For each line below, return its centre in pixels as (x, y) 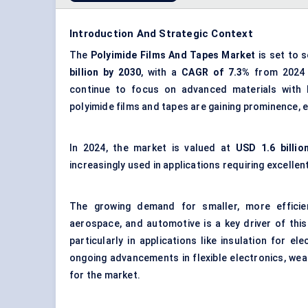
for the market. (105, 275)
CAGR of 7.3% (218, 73)
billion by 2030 (105, 73)
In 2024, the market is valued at (153, 148)
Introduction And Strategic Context (161, 34)
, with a (161, 73)
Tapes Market (223, 55)
